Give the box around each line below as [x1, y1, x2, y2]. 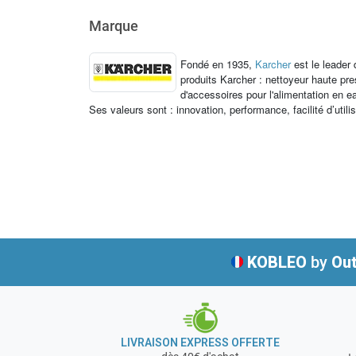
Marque [89, 17, 138, 34]
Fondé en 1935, [180, 56, 255, 72]
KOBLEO [247, 252, 307, 272]
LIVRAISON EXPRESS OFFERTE [121, 336, 280, 350]
